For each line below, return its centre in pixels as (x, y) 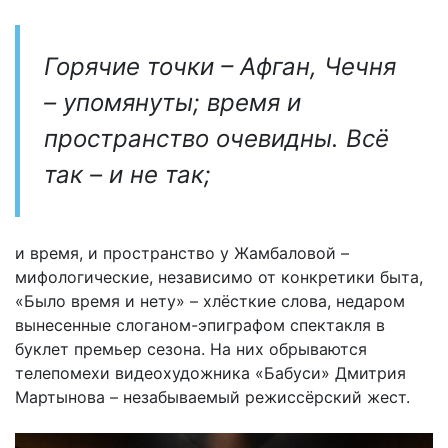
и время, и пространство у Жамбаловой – (182, 252)
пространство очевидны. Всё (216, 138)
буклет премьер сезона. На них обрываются (191, 348)
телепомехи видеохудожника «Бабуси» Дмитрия (210, 372)
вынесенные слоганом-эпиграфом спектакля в (200, 324)
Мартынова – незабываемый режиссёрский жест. (212, 396)
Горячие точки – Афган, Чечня (220, 66)
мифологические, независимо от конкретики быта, (219, 276)
